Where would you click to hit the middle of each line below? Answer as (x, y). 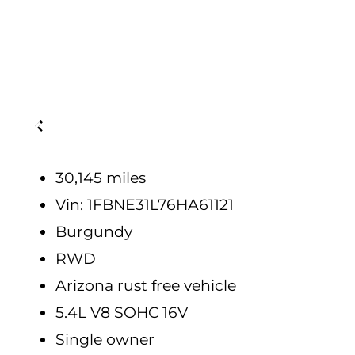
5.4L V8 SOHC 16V (121, 312)
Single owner (105, 339)
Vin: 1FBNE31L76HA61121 (144, 204)
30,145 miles (100, 177)
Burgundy (94, 231)
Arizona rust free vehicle (145, 285)
